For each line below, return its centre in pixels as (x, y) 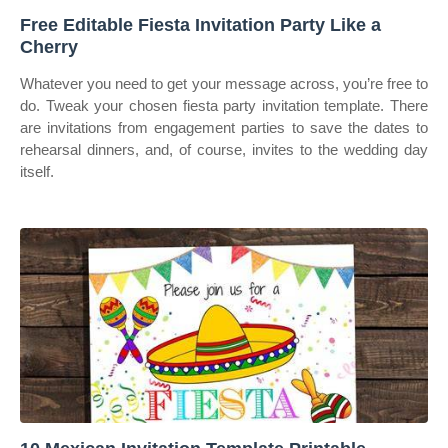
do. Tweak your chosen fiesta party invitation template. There (224, 105)
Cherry (49, 47)
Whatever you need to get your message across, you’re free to (224, 83)
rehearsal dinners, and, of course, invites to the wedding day (224, 149)
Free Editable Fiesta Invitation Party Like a (200, 25)
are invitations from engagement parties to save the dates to (224, 127)
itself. (37, 171)
